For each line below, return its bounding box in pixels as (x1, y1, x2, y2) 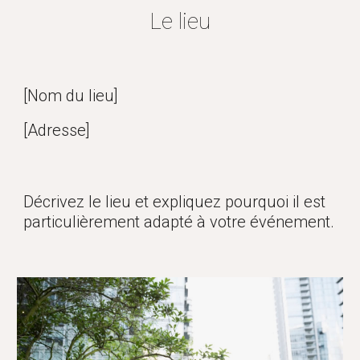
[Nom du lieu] (23, 86, 119, 105)
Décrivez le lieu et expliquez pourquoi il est (23, 192, 326, 211)
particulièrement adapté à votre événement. (23, 212, 335, 231)
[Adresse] (23, 121, 91, 140)
